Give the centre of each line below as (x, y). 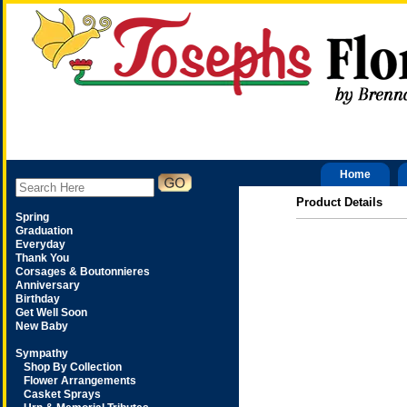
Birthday (37, 299)
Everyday (40, 244)
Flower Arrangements (79, 381)
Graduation (44, 231)
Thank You (42, 258)
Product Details (340, 202)
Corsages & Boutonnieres (82, 272)
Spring (32, 217)
